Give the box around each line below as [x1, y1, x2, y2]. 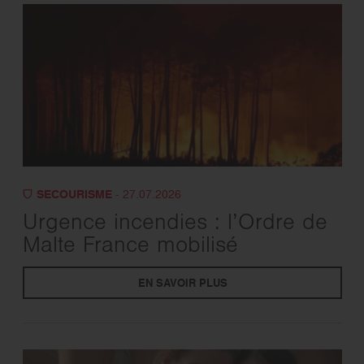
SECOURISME [36, 186, 112, 203]
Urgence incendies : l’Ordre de [22, 214, 327, 236]
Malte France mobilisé [22, 236, 238, 258]
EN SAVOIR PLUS [137, 275, 227, 292]
